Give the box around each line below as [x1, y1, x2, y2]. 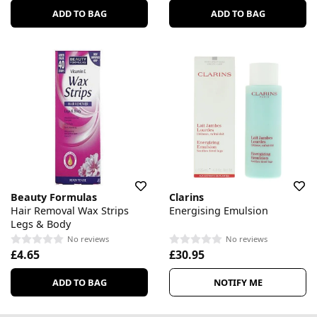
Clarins [169, 190, 204, 204]
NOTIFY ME [213, 276, 263, 289]
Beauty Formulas [11, 190, 97, 204]
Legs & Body [11, 217, 71, 231]
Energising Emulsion [169, 204, 268, 218]
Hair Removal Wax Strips [11, 204, 129, 218]
